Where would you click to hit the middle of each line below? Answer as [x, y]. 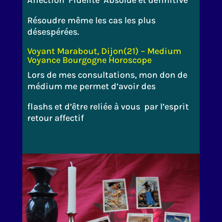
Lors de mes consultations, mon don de [107, 75]
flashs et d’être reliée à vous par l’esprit [108, 107]
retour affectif [55, 118]
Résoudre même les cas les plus [91, 20]
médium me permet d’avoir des [91, 86]
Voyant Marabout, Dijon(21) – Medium [104, 51]
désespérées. [53, 32]
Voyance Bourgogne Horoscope [89, 60]
